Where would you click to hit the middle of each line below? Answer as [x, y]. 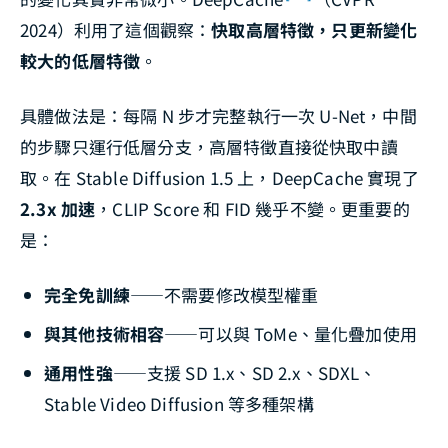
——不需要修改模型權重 [224, 294]
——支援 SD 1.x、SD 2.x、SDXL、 [244, 372]
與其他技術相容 [104, 333]
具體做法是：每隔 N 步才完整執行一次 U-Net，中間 [218, 115]
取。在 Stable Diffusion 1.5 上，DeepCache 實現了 [219, 177]
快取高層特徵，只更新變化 [314, 29]
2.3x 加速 [58, 208]
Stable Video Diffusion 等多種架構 [179, 403]
